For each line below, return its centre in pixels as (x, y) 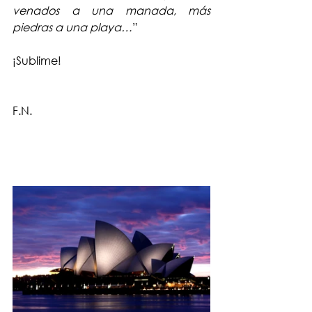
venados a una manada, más (111, 10)
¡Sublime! (37, 60)
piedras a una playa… (72, 27)
